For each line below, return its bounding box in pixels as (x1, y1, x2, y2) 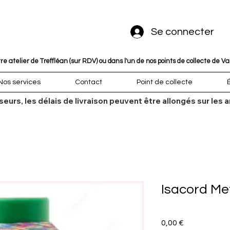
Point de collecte (137, 79, 193, 86)
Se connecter (151, 26, 214, 37)
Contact (74, 79, 102, 86)
